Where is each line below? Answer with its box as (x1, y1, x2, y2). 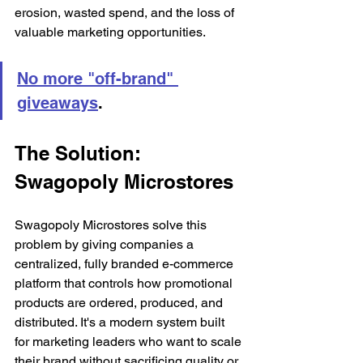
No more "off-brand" (17, 68, 178, 88)
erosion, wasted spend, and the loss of (15, 4, 237, 20)
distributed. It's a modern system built (15, 314, 228, 330)
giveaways (17, 92, 98, 113)
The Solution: (15, 141, 147, 164)
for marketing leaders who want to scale (15, 333, 245, 349)
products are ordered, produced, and (15, 294, 226, 310)
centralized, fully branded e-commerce (15, 255, 237, 271)
